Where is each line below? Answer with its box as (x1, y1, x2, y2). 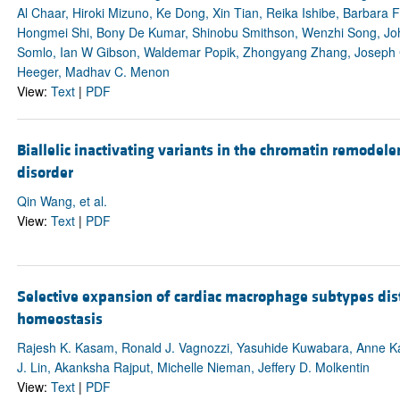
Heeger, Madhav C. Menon (16, 62, 170, 80)
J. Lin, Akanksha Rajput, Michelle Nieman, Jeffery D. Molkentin (16, 358, 370, 377)
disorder (16, 162, 73, 184)
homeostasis (16, 309, 103, 330)
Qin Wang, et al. (16, 192, 107, 211)
